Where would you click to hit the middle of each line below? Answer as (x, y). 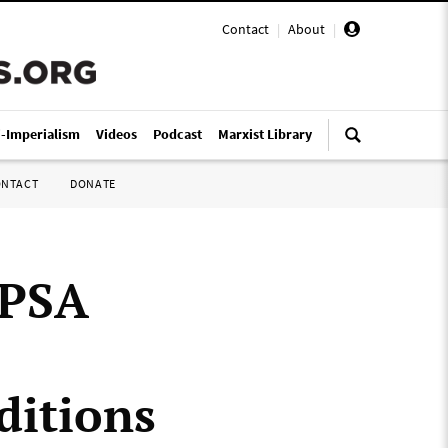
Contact (245, 29)
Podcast (177, 134)
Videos (116, 134)
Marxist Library (265, 134)
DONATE (93, 183)
